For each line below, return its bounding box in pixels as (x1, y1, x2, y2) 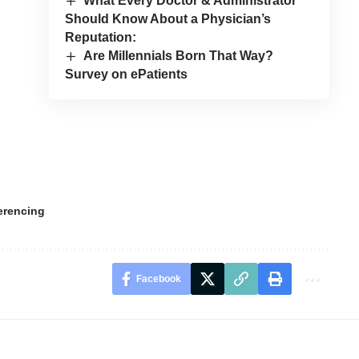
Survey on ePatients (64, 67, 188, 82)
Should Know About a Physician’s (64, 11, 271, 26)
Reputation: (64, 30, 136, 44)
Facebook (135, 273, 181, 285)
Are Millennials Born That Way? (83, 48, 274, 63)
